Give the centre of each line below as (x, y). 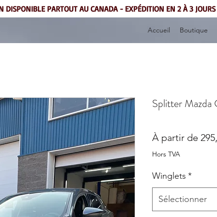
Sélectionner (183, 199)
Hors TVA (166, 154)
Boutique (194, 30)
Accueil (159, 30)
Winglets (169, 176)
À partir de (176, 137)
